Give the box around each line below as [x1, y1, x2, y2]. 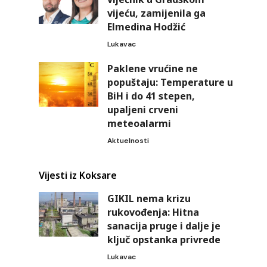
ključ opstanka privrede [107, 233, 221, 247]
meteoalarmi [107, 117, 171, 131]
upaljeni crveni [107, 103, 178, 117]
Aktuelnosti [107, 136, 149, 146]
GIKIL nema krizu [107, 192, 191, 206]
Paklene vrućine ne [107, 62, 198, 76]
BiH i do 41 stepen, [107, 89, 195, 103]
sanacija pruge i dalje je [107, 219, 221, 233]
